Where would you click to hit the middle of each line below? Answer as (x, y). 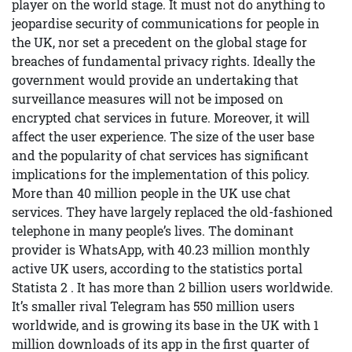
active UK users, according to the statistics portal (157, 268)
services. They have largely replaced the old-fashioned (172, 212)
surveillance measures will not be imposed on (148, 99)
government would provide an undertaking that (155, 80)
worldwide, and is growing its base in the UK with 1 (165, 325)
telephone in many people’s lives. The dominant (153, 231)
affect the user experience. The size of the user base (163, 136)
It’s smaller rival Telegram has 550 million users (153, 306)
